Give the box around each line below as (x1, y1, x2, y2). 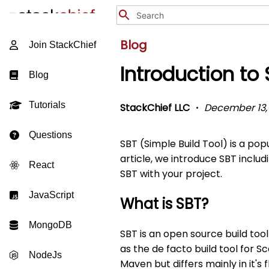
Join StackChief (29, 40, 96, 50)
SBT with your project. (120, 167, 222, 181)
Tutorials (29, 100, 65, 110)
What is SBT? (120, 193, 208, 214)
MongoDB (29, 220, 72, 230)
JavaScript (29, 190, 74, 200)
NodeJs (29, 250, 62, 260)
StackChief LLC (120, 101, 190, 115)
